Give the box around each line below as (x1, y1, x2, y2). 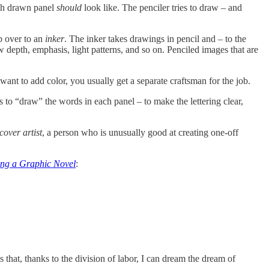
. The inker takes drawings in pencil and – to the (64, 33, 246, 44)
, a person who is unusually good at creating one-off (42, 127, 238, 138)
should (56, 2, 82, 13)
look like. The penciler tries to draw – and (82, 2, 242, 13)
